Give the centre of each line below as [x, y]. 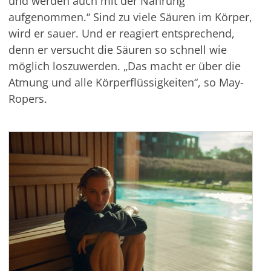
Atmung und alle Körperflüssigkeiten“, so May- [126, 82]
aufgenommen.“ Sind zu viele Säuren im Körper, [130, 17]
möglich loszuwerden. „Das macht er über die [124, 66]
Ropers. [28, 99]
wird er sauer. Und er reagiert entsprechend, [121, 33]
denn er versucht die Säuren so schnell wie [117, 50]
